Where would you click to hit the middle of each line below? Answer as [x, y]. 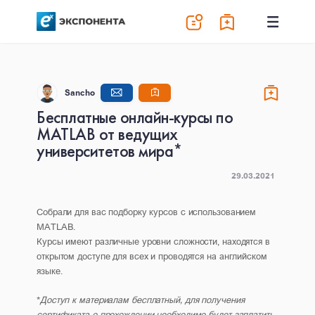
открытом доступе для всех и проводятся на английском [152, 256]
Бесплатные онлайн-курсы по [135, 117]
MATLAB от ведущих [107, 134]
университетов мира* [110, 151]
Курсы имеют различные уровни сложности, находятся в [153, 241]
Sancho [80, 92]
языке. [50, 271]
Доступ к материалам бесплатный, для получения [142, 300]
